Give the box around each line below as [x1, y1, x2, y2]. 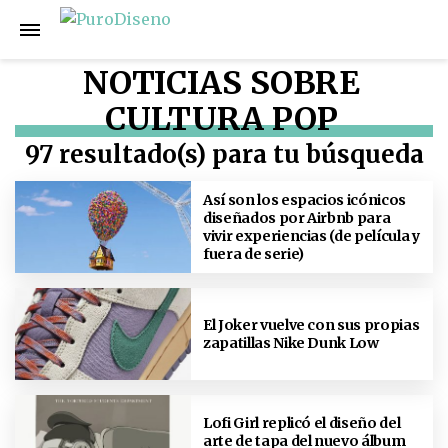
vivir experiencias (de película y [203, 226, 420, 245]
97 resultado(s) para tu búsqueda [24, 139, 424, 170]
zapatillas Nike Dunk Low [203, 333, 379, 352]
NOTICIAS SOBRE [82, 63, 361, 103]
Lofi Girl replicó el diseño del [203, 413, 401, 432]
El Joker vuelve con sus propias [203, 315, 420, 334]
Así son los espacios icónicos [203, 190, 406, 209]
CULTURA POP [105, 99, 338, 139]
